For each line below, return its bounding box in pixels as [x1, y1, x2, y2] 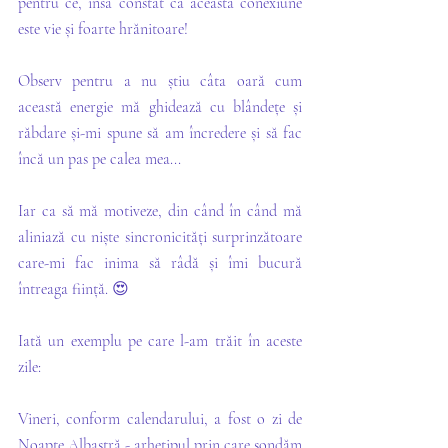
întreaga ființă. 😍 [18, 279, 129, 299]
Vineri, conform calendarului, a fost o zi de [18, 409, 302, 429]
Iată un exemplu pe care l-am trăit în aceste [18, 331, 302, 351]
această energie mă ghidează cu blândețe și [18, 97, 302, 117]
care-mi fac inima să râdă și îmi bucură [18, 253, 302, 273]
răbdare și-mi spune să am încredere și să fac [18, 123, 302, 143]
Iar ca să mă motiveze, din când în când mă [18, 201, 302, 221]
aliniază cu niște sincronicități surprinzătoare [18, 227, 302, 247]
